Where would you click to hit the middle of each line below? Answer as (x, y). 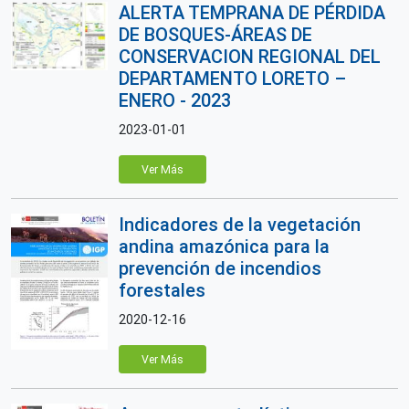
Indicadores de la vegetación (240, 225)
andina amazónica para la (224, 246)
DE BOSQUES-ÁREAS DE (215, 35)
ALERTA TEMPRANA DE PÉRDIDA (252, 13)
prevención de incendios (220, 268)
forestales (162, 290)
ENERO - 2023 (175, 100)
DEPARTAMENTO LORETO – (232, 79)
